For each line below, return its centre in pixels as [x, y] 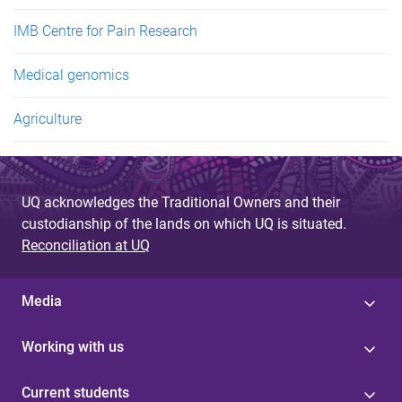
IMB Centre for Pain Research [105, 31]
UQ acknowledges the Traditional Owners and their [181, 202]
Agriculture [48, 118]
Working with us [73, 346]
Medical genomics [71, 74]
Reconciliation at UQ [86, 245]
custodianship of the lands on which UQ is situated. [184, 223]
